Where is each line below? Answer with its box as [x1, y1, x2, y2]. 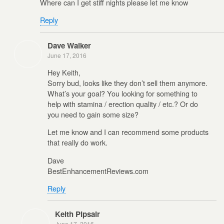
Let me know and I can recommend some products [47, 126, 208, 137]
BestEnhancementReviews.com [47, 165, 148, 176]
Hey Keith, [47, 66, 80, 77]
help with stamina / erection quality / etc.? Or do [47, 98, 198, 109]
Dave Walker [47, 40, 91, 51]
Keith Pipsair [55, 208, 100, 220]
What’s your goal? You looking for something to [47, 87, 197, 98]
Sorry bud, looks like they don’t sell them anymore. [47, 77, 207, 88]
